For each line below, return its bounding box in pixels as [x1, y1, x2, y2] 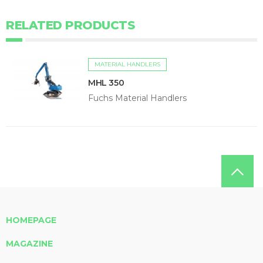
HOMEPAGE [6, 215, 56, 226]
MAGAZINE [6, 238, 53, 249]
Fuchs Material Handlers [88, 93, 187, 104]
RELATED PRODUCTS [6, 18, 134, 33]
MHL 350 [88, 77, 124, 89]
